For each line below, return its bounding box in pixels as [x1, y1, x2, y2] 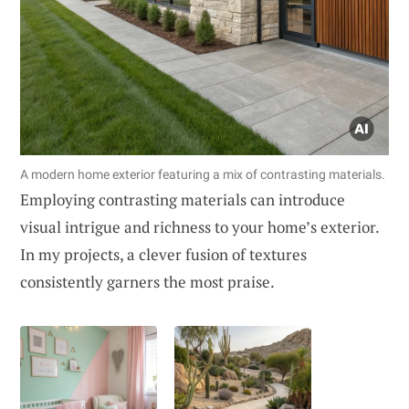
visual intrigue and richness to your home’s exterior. [20, 216, 379, 238]
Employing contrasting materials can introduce [20, 189, 345, 211]
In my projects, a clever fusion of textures [20, 244, 307, 266]
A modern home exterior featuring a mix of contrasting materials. [20, 167, 385, 183]
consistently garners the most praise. [20, 271, 275, 293]
